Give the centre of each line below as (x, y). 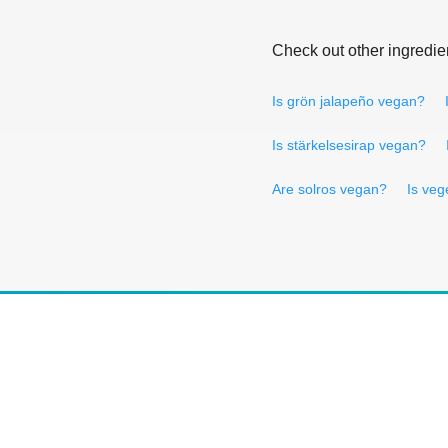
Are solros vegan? (329, 188)
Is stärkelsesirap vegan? (349, 144)
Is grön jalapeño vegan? (348, 100)
